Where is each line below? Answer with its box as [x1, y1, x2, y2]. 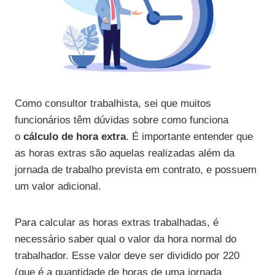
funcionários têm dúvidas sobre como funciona [15, 114, 228, 126]
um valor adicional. [15, 180, 101, 193]
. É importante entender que [126, 131, 253, 143]
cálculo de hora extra [23, 131, 126, 143]
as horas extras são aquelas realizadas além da [15, 147, 234, 160]
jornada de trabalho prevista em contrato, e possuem [15, 164, 257, 176]
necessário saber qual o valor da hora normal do [15, 233, 236, 246]
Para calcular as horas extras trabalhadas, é [15, 217, 219, 229]
